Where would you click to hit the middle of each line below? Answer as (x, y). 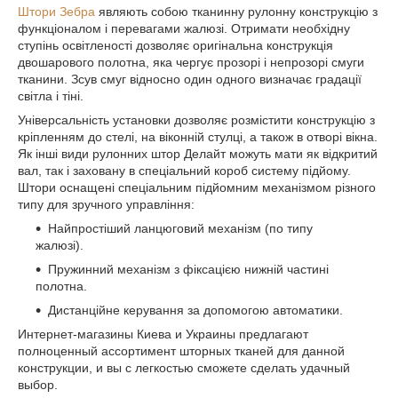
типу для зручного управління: (106, 204)
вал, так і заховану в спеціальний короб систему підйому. (184, 170)
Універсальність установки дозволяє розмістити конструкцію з (196, 119)
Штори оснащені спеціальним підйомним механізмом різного (197, 187)
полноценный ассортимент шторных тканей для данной (181, 350)
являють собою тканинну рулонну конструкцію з (236, 11)
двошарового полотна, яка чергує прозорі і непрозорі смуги (191, 62)
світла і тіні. (51, 96)
